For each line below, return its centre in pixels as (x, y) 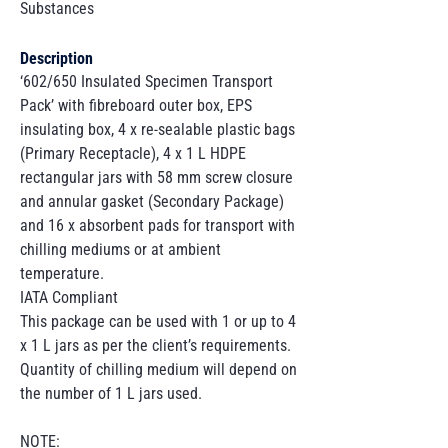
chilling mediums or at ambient (120, 249)
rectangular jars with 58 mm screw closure (156, 177)
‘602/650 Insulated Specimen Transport (146, 81)
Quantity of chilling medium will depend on (158, 369)
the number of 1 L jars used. (111, 393)
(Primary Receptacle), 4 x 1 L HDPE (133, 153)
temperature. (62, 273)
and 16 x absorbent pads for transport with (157, 225)
